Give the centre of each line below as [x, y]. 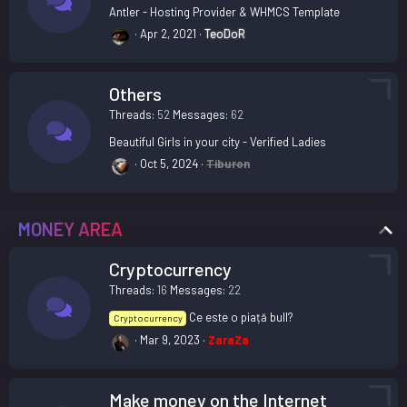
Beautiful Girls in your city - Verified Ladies [218, 141]
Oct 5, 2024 [169, 163]
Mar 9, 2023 [170, 339]
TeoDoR [225, 33]
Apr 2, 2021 [168, 33]
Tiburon [228, 163]
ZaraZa [228, 339]
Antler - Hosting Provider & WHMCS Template [224, 11]
